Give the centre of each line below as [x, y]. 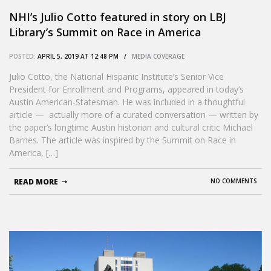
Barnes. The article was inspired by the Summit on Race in [122, 140]
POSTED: [22, 56]
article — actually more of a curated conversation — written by [134, 114]
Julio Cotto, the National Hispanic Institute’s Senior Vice [116, 76]
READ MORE [36, 181]
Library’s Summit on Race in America [105, 32]
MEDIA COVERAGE [158, 56]
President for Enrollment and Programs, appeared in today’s [126, 89]
